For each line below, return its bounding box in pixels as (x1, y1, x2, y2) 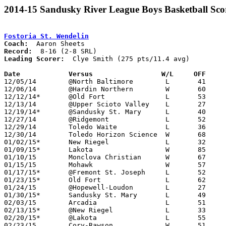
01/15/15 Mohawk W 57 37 (4, 160, 36, 168)
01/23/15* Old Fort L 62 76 (4, 176, 40, 184)
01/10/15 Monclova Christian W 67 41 (4, 153, 36, 161)
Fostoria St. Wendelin (4, 32, 89, 40)
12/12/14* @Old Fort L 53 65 (4, 92, 40, 100)
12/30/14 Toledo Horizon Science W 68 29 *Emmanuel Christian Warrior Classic (4, 130, 36, 138)
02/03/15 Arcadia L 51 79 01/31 (4, 198, 36, 206)
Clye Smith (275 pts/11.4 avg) (65, 54, 190, 63)
